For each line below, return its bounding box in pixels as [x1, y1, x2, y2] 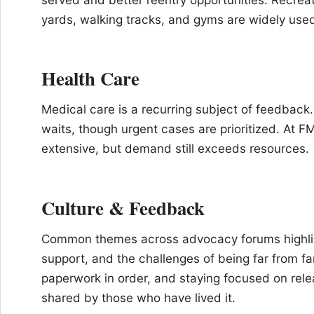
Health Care [41, 64, 139, 93]
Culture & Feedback [41, 193, 205, 221]
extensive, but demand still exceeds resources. [41, 141, 309, 156]
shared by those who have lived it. [41, 289, 235, 305]
